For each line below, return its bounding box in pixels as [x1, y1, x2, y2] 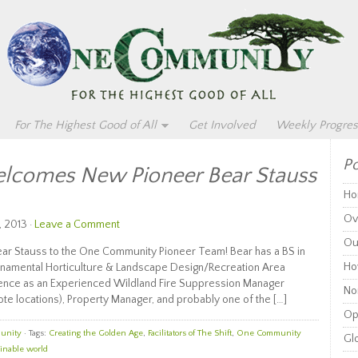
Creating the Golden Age [49, 328, 143, 338]
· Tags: [22, 328, 49, 338]
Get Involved [189, 118, 256, 132]
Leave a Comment [34, 218, 120, 231]
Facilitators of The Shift [148, 328, 232, 338]
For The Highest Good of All [14, 118, 157, 132]
